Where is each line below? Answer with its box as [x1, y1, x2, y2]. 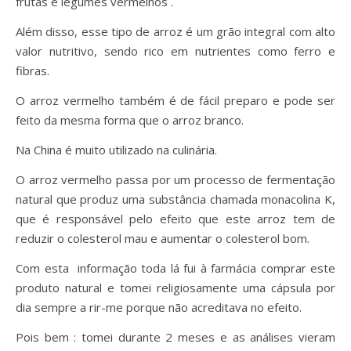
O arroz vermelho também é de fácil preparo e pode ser [16, 92, 335, 108]
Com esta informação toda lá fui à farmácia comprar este [16, 260, 335, 276]
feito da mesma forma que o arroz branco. [16, 112, 244, 128]
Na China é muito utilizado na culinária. [16, 142, 220, 157]
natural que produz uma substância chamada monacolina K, [16, 191, 335, 207]
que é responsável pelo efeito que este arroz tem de [16, 211, 335, 226]
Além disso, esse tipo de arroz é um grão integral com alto [16, 24, 335, 39]
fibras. [16, 63, 52, 78]
